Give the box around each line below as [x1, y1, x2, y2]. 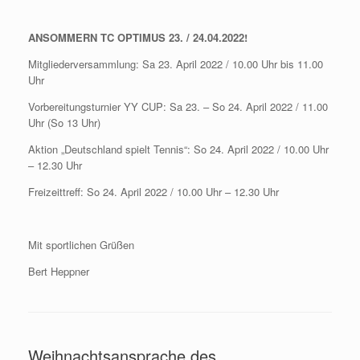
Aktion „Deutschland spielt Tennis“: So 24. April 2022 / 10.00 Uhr [28, 141, 329, 157]
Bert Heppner [28, 264, 89, 279]
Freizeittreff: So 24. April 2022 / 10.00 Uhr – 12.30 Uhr [28, 184, 279, 199]
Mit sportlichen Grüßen [28, 237, 134, 252]
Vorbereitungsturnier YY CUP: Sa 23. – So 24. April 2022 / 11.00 [28, 99, 328, 114]
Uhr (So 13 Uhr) [28, 115, 100, 130]
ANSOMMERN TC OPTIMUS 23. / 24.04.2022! [28, 30, 247, 45]
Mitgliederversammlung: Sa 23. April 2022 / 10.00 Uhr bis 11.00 [28, 56, 323, 72]
